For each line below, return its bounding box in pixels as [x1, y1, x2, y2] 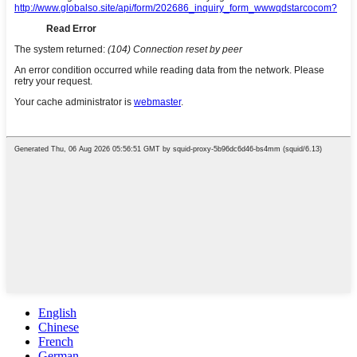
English [38, 305, 76, 320]
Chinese [38, 320, 79, 334]
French [38, 334, 73, 348]
